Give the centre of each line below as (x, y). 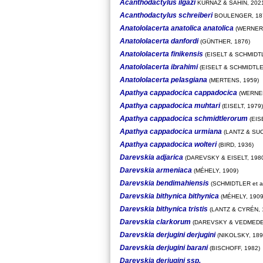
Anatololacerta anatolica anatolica (177, 28)
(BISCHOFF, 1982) (234, 248)
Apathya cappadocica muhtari (170, 105)
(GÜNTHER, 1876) (224, 41)
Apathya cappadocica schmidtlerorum (184, 118)
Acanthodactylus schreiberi (166, 15)
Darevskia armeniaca (156, 170)
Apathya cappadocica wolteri (168, 144)
